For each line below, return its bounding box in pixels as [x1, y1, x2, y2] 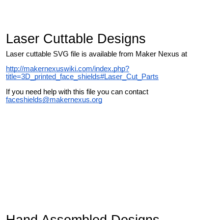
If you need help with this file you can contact [6, 87, 148, 96]
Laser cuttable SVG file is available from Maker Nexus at [6, 50, 187, 58]
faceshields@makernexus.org [6, 95, 102, 104]
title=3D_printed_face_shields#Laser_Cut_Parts [6, 73, 159, 81]
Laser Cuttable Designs [6, 31, 146, 46]
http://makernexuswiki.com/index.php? [6, 65, 129, 73]
